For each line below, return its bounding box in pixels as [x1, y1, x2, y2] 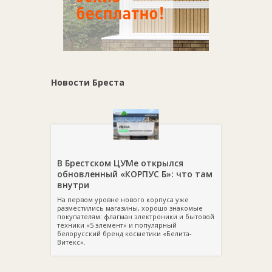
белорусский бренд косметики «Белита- [57, 229, 192, 238]
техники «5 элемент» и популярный [57, 220, 177, 229]
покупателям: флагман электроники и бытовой [57, 212, 214, 221]
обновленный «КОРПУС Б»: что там [57, 168, 212, 180]
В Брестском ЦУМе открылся [57, 157, 183, 169]
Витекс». [57, 237, 86, 246]
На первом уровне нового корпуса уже [57, 195, 189, 204]
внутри [57, 179, 89, 191]
